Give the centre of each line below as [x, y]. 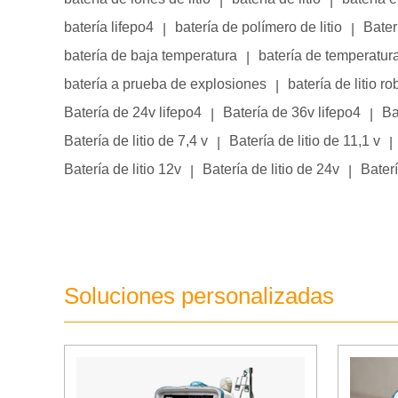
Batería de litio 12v [123, 169]
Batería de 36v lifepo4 [292, 112]
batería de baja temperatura [151, 56]
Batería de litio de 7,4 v [136, 141]
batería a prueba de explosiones [165, 84]
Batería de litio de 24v [271, 169]
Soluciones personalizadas [199, 296]
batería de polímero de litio [259, 27]
